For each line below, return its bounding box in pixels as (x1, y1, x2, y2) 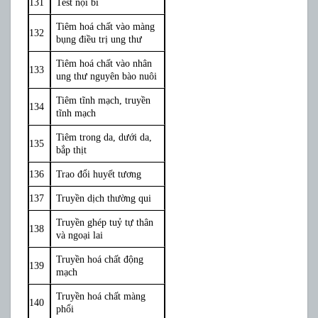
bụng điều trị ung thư (56, 33, 143, 45)
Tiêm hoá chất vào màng (56, 20, 155, 32)
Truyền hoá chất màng (56, 290, 146, 302)
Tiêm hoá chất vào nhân (56, 57, 153, 69)
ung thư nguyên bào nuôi (56, 70, 158, 82)
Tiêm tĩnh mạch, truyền (56, 94, 151, 106)
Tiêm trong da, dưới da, (56, 131, 153, 143)
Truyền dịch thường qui (56, 192, 152, 204)
